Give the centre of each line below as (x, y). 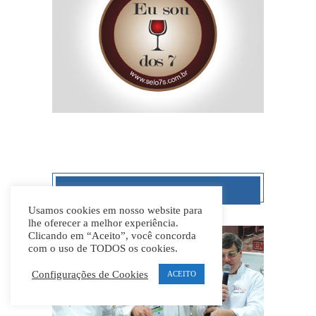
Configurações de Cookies (90, 274)
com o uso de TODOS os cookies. (103, 248)
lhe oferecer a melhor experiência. (103, 223)
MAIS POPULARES (158, 191)
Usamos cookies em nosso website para (115, 210)
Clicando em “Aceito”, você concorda (112, 236)
